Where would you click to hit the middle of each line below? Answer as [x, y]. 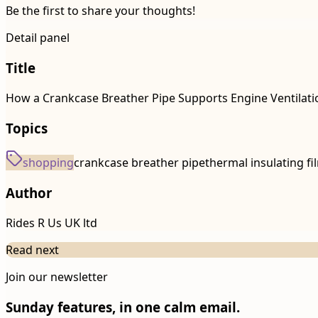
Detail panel [38, 38]
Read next [32, 250]
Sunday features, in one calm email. [123, 307]
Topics [27, 128]
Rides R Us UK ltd [51, 223]
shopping [48, 163]
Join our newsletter [57, 276]
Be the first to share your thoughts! [100, 11]
